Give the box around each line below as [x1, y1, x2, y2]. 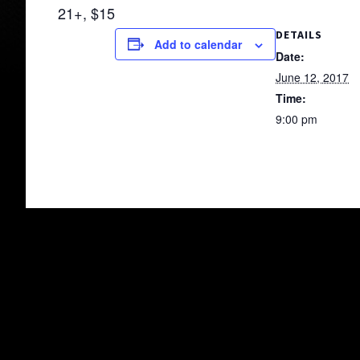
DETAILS [276, 27, 322, 42]
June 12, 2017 [276, 68, 349, 85]
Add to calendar [154, 35, 242, 52]
